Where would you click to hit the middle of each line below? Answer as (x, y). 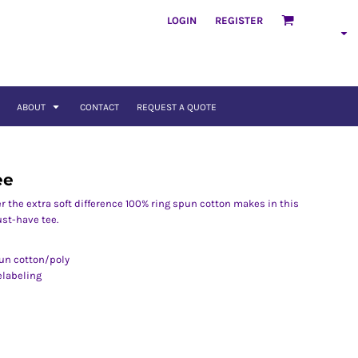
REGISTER (239, 20)
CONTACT (99, 107)
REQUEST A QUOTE (176, 107)
